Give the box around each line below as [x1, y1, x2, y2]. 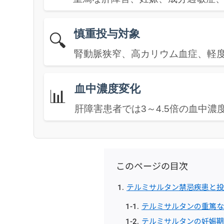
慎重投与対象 [74, 27, 140, 40]
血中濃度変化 [74, 82, 141, 95]
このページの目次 [116, 159, 188, 172]
